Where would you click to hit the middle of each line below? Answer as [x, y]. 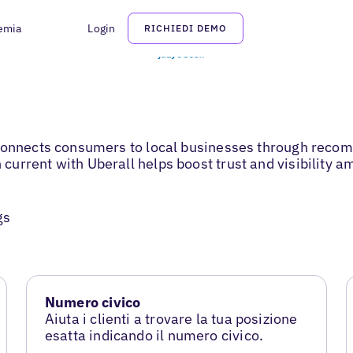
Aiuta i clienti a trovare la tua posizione [171, 319]
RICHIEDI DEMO [186, 28]
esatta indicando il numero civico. [154, 336]
